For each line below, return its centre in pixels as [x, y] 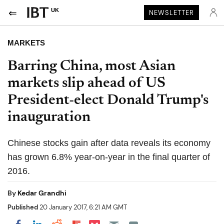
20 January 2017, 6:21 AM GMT [82, 207]
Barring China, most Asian [91, 66]
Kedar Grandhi [42, 193]
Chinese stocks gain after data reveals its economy [109, 143]
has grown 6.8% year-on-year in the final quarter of [109, 157]
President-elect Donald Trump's [108, 100]
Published [23, 207]
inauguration [49, 117]
